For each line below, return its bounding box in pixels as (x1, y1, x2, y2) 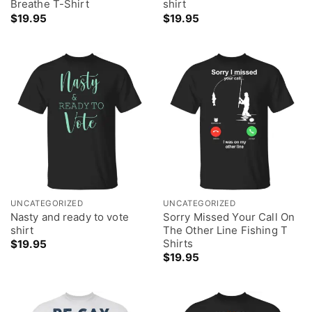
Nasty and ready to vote (10, 210, 129, 224)
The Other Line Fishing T (162, 223, 288, 237)
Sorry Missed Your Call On (162, 210, 295, 224)
